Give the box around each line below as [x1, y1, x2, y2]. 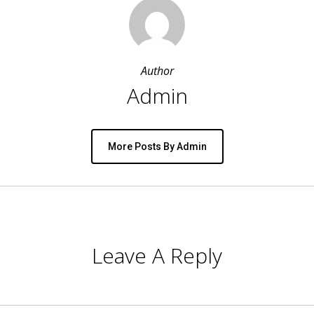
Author [140, 63, 174, 78]
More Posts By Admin [107, 141, 207, 152]
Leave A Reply [92, 241, 222, 270]
